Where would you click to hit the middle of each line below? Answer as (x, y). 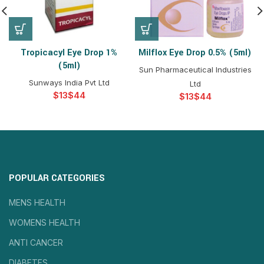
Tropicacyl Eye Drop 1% (69, 53)
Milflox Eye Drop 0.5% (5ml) (195, 53)
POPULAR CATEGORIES (57, 178)
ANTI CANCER (36, 242)
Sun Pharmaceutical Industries (195, 70)
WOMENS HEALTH (44, 222)
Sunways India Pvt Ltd (69, 82)
